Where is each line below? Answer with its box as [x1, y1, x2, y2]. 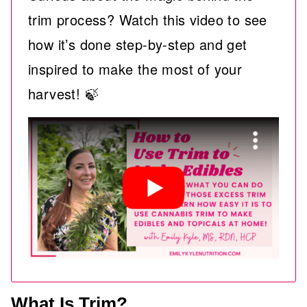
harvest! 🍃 [28, 84, 99, 103]
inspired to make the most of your [28, 59, 243, 79]
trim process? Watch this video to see [28, 10, 267, 29]
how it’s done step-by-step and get [28, 34, 247, 54]
